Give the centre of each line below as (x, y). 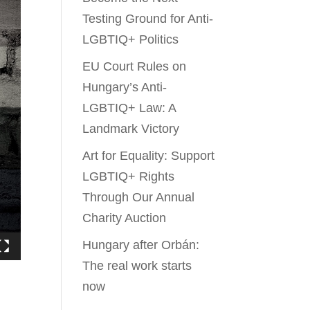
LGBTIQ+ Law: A (129, 108)
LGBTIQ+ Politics (131, 39)
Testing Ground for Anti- (148, 19)
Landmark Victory (131, 129)
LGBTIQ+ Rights (129, 176)
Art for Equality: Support (149, 156)
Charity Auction (125, 218)
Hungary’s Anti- (125, 87)
